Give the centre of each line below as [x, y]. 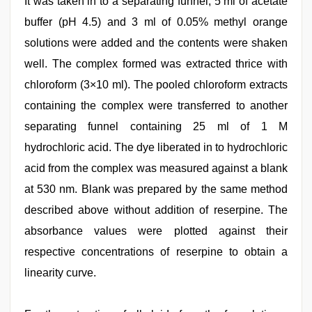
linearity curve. [60, 273]
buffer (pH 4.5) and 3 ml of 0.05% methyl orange [156, 22]
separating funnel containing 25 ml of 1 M [156, 126]
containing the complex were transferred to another [156, 106]
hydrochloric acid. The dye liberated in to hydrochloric [156, 147]
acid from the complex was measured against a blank [156, 168]
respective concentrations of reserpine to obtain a [156, 252]
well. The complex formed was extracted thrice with [156, 64]
